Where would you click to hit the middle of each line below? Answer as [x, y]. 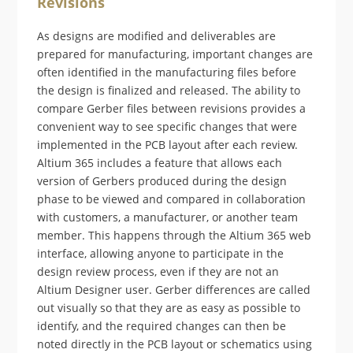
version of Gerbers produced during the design [162, 181]
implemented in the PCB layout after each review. [168, 145]
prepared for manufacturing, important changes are [175, 54]
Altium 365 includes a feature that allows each [160, 163]
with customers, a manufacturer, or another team [168, 217]
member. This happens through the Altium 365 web [175, 236]
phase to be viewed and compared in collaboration [172, 199]
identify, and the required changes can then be [162, 326]
